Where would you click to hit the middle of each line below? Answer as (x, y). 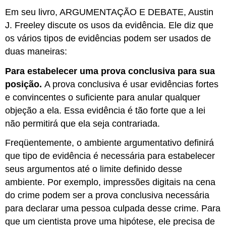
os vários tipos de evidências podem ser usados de (108, 38)
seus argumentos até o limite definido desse (94, 169)
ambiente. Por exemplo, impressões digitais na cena (110, 182)
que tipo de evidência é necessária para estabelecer (110, 156)
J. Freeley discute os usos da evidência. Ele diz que (109, 25)
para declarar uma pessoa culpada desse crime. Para (113, 209)
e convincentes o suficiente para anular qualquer (103, 97)
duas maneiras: (36, 51)
